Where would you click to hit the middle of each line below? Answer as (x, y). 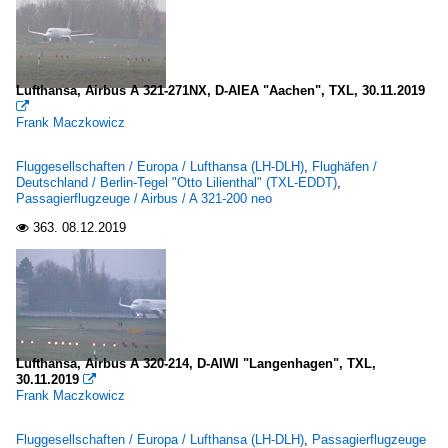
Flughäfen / (344, 166)
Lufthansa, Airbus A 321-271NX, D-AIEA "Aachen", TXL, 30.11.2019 (220, 90)
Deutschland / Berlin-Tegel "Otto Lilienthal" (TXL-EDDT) (176, 182)
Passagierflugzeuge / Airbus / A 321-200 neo (144, 198)
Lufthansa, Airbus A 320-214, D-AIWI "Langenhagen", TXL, (196, 363)
